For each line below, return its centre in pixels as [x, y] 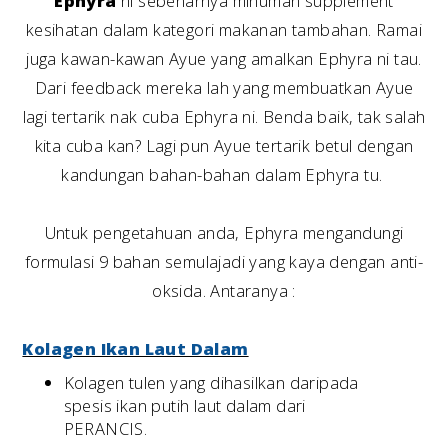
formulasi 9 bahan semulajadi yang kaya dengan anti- [224, 261]
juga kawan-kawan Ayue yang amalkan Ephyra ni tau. [224, 58]
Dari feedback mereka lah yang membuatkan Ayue [224, 87]
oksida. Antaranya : [224, 290]
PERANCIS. [105, 429]
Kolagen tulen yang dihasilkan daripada [211, 383]
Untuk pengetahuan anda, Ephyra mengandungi [224, 232]
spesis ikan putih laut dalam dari [184, 406]
